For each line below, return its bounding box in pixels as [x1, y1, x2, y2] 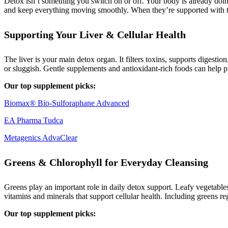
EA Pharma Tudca [4, 116, 63, 125]
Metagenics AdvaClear [4, 133, 77, 142]
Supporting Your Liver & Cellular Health [4, 29, 186, 41]
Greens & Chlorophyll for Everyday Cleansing [4, 157, 208, 168]
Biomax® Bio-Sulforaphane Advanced [4, 98, 129, 107]
